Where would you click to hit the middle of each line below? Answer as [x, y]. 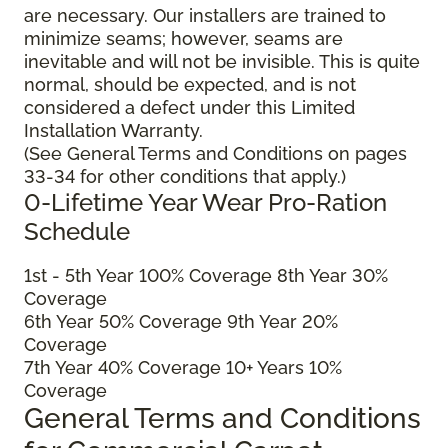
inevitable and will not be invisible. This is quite [222, 62]
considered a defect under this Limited [189, 108]
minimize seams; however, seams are [183, 39]
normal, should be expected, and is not [190, 85]
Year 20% [296, 322]
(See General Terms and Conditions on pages [215, 154]
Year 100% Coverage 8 [190, 276]
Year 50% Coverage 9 [145, 322]
